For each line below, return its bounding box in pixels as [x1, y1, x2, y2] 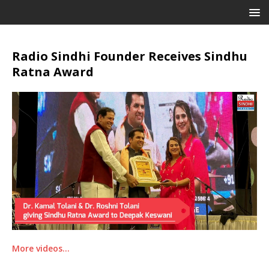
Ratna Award [12, 64, 94, 80]
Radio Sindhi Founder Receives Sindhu [12, 48, 247, 64]
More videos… [12, 242, 70, 254]
